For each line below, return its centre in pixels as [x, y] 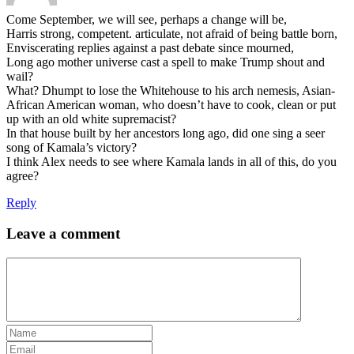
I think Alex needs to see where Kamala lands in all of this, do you [171, 162]
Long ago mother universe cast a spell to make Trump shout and [166, 62]
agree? [23, 176]
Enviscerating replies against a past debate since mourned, [150, 48]
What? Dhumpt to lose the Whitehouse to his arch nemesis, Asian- [171, 91]
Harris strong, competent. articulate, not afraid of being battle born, [172, 34]
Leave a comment [63, 233]
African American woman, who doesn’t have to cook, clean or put [171, 105]
